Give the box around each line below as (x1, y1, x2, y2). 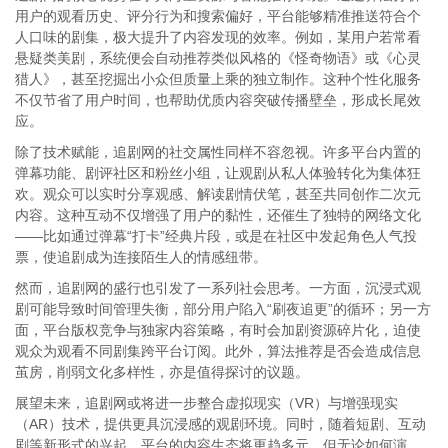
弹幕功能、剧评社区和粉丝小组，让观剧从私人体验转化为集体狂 (15, 165, 421, 181)
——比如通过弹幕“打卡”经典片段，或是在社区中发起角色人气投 (15, 228, 417, 244)
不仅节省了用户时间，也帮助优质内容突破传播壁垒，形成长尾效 (15, 92, 421, 108)
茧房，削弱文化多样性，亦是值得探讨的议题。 (15, 364, 309, 380)
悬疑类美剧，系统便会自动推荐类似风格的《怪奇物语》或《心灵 (15, 50, 421, 66)
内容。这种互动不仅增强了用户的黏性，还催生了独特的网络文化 (15, 207, 421, 223)
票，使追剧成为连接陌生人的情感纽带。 (15, 249, 267, 265)
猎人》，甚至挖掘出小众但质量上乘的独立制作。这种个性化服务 (15, 71, 421, 87)
